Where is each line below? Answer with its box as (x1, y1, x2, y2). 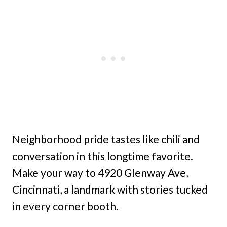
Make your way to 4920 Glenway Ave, (12, 166, 188, 179)
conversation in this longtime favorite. (12, 149, 193, 162)
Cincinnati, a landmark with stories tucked (12, 182, 208, 196)
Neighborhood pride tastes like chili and (12, 132, 200, 145)
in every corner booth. (12, 199, 119, 212)
